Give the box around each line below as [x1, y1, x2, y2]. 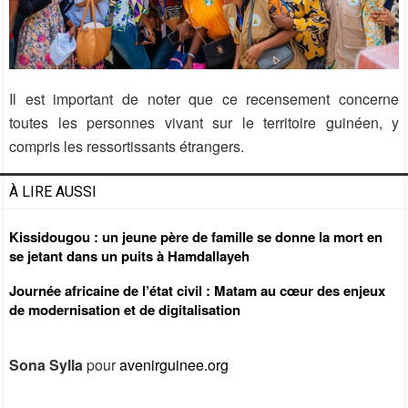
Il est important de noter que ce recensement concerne [9, 87, 399, 109]
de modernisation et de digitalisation [9, 299, 240, 320]
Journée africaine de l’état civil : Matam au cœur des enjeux [9, 280, 385, 301]
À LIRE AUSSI [9, 182, 97, 200]
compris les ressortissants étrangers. [9, 135, 244, 157]
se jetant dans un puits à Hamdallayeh [9, 245, 250, 266]
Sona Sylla [9, 353, 87, 375]
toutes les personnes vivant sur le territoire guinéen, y [9, 111, 399, 133]
